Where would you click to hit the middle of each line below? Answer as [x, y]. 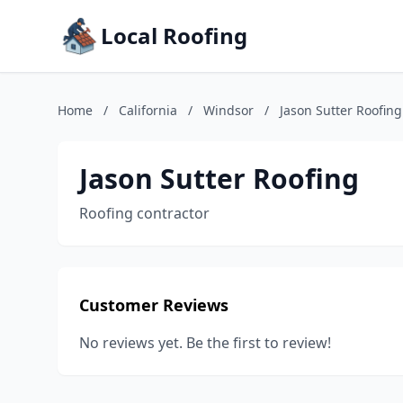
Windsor [228, 110]
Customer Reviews [154, 305]
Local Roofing [174, 36]
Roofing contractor [144, 213]
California [148, 110]
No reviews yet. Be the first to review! [205, 343]
